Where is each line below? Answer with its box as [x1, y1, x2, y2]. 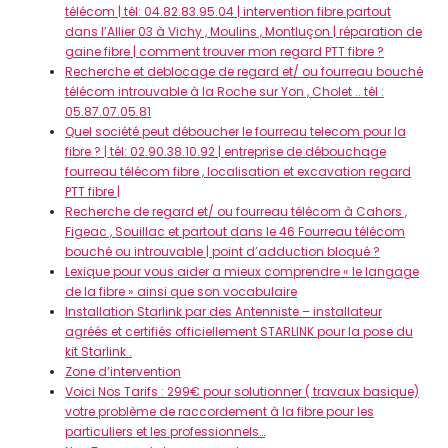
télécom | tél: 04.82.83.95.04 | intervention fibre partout [65, 3, 391, 20]
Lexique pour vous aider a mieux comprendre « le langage [65, 263, 419, 280]
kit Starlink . [65, 343, 132, 360]
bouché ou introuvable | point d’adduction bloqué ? [65, 243, 380, 260]
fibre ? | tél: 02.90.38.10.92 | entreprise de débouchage [65, 143, 386, 160]
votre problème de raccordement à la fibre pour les [65, 403, 374, 420]
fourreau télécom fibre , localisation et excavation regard [65, 163, 411, 180]
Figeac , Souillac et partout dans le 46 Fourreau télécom [65, 223, 405, 240]
